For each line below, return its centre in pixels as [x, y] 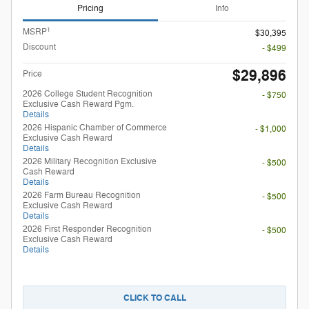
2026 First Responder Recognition [87, 229]
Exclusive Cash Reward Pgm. [78, 104]
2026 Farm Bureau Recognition [82, 196]
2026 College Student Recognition [88, 94]
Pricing [90, 8]
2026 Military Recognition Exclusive [90, 162]
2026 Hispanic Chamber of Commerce [95, 128]
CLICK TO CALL [154, 298]
